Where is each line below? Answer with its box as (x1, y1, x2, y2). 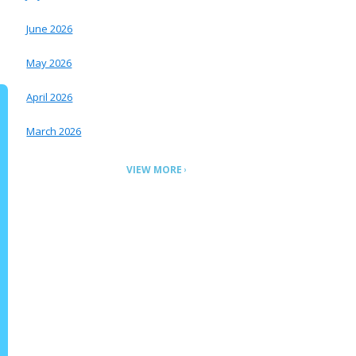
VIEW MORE (126, 163, 183, 176)
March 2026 (26, 124, 82, 138)
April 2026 (26, 90, 73, 104)
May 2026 (26, 56, 72, 70)
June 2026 (26, 21, 73, 36)
